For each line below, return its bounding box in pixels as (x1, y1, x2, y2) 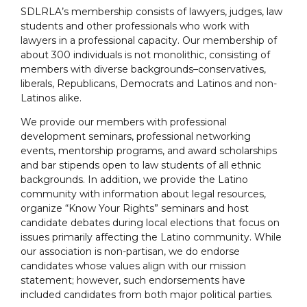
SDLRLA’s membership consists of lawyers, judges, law (21, 5, 282, 19)
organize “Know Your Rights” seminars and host (21, 202, 249, 215)
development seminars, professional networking (21, 130, 251, 143)
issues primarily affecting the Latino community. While (21, 231, 282, 244)
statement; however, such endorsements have (21, 274, 245, 287)
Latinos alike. (21, 92, 82, 105)
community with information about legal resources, (21, 188, 266, 201)
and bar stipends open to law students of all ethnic (21, 159, 261, 172)
